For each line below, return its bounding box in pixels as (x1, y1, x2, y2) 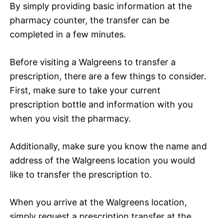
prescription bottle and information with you (10, 99, 193, 109)
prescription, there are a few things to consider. (10, 71, 206, 81)
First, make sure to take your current (10, 85, 161, 95)
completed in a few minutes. (10, 29, 126, 39)
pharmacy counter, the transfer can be (10, 15, 169, 25)
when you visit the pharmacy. (10, 113, 131, 124)
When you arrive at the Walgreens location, (10, 197, 187, 207)
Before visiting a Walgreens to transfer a (10, 56, 176, 67)
